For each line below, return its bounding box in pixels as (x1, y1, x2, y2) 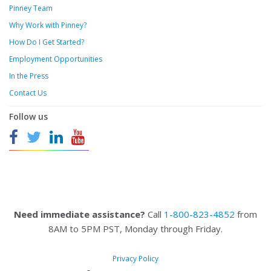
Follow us (9, 111, 48, 123)
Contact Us (9, 88, 47, 99)
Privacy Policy (113, 253, 158, 264)
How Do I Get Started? (9, 37, 84, 48)
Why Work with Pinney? (9, 20, 87, 31)
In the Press (9, 71, 48, 82)
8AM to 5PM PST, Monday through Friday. (48, 223, 223, 235)
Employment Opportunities (9, 54, 102, 65)
